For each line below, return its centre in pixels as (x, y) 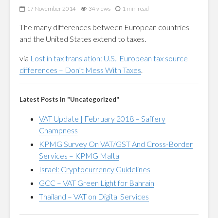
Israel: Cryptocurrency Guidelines (95, 169)
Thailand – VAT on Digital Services (94, 196)
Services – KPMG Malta (79, 155)
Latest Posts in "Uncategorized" (69, 99)
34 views (100, 9)
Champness (58, 130)
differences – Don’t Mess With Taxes (80, 70)
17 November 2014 (51, 9)
